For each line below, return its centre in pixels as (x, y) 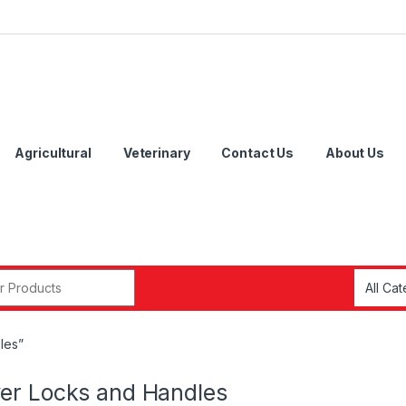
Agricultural (53, 153)
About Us (355, 153)
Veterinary (156, 153)
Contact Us (257, 153)
